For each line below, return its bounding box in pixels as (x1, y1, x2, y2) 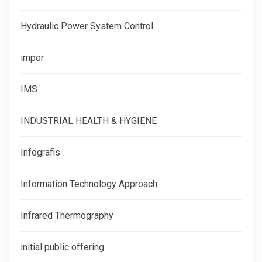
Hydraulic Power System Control (20, 20, 153, 32)
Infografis (20, 146, 60, 158)
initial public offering (20, 241, 104, 253)
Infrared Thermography (20, 209, 113, 221)
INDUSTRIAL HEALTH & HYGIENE (20, 115, 157, 126)
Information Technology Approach (20, 178, 157, 189)
